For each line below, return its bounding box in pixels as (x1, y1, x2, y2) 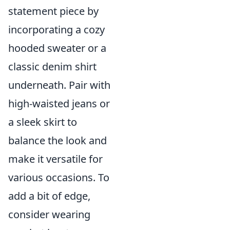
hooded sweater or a (8, 41, 106, 55)
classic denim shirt (8, 60, 97, 73)
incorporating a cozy (8, 23, 105, 36)
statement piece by (8, 4, 99, 18)
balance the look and (8, 133, 107, 147)
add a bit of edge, (8, 189, 90, 203)
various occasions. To (8, 170, 109, 184)
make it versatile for (8, 152, 103, 166)
